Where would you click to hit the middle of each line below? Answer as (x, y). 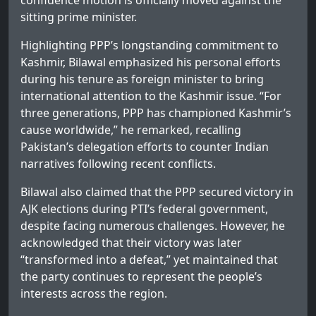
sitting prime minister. (79, 17)
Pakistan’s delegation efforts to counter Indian (145, 147)
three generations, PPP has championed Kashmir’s (156, 113)
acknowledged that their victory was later (131, 243)
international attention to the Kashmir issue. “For (151, 96)
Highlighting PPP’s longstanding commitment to (150, 45)
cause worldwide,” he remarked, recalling (131, 130)
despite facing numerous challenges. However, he (153, 226)
